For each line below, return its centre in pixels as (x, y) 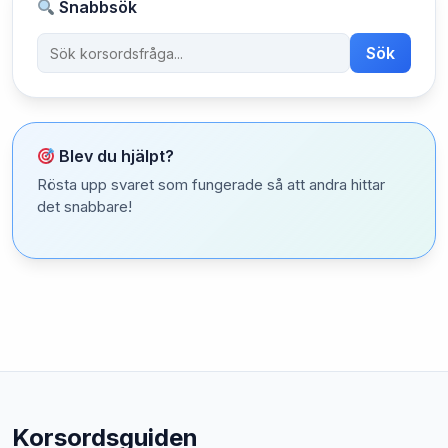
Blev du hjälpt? (115, 156)
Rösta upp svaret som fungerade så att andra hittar (211, 184)
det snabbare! (84, 206)
